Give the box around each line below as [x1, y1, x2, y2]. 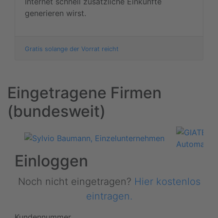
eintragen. [86, 190, 132, 202]
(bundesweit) [7, 101, 106, 121]
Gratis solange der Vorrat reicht [25, 45, 119, 53]
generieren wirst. [25, 8, 86, 18]
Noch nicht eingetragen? [18, 175, 134, 187]
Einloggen [15, 151, 88, 170]
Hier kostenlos [134, 175, 200, 187]
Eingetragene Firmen [7, 83, 162, 102]
